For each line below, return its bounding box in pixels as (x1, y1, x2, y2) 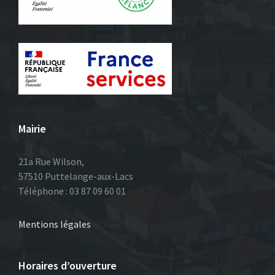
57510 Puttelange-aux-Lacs (18, 169, 133, 182)
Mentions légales (18, 217, 91, 230)
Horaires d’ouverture (18, 258, 117, 273)
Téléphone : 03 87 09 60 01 (18, 184, 126, 197)
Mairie (18, 121, 46, 136)
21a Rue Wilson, (18, 155, 84, 168)
